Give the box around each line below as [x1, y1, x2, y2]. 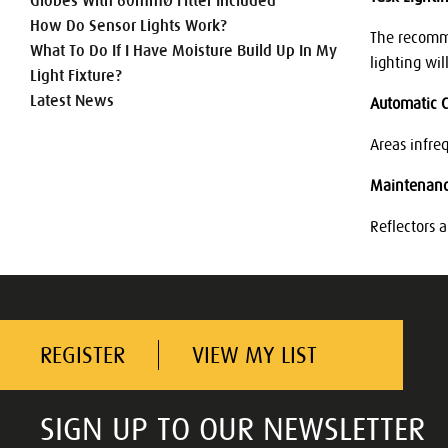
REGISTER [40, 341, 125, 368]
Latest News [30, 91, 114, 110]
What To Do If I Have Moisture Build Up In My [30, 41, 337, 60]
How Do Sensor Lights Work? [30, 16, 227, 35]
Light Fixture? [30, 66, 122, 85]
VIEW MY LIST [192, 341, 317, 368]
